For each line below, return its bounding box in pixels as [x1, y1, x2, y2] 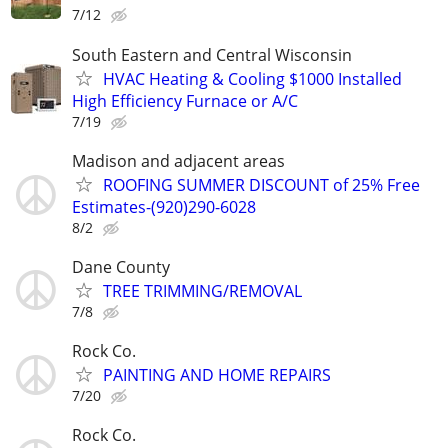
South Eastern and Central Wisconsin [72, 43, 352, 66]
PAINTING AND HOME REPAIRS [103, 364, 331, 387]
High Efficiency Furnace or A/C [72, 89, 298, 112]
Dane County [72, 255, 170, 278]
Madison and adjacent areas [72, 149, 285, 172]
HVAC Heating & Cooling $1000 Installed [103, 67, 402, 90]
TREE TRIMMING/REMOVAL [103, 279, 302, 302]
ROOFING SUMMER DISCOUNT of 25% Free [103, 173, 420, 196]
